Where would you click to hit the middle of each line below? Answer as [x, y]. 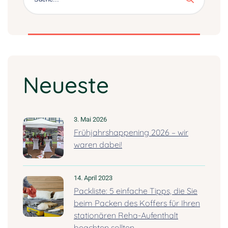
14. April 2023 [93, 178]
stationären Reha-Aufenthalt [126, 215]
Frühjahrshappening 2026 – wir [131, 132]
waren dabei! [98, 144]
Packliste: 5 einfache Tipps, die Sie [136, 191]
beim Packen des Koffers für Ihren [137, 203]
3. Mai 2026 [90, 119]
